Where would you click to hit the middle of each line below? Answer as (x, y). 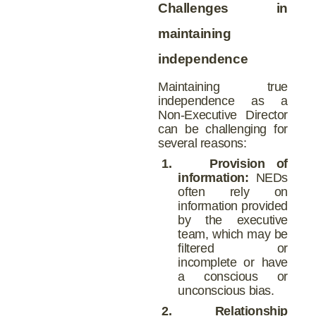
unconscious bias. (226, 290)
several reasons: (202, 144)
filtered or (233, 248)
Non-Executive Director (223, 115)
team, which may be (233, 234)
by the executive (233, 220)
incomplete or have (233, 262)
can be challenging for (223, 129)
